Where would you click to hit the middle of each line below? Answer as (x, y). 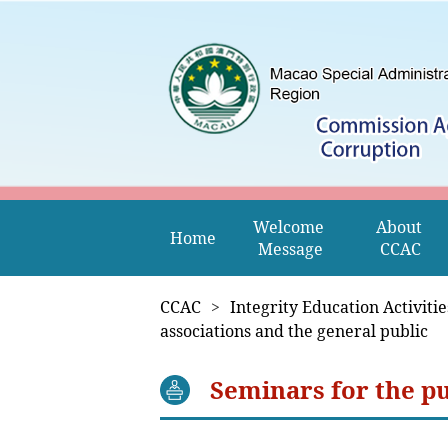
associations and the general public (294, 331)
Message (291, 249)
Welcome (291, 227)
